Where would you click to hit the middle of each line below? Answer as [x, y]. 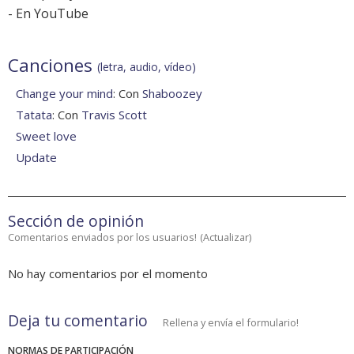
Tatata [34, 115]
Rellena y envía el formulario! [231, 323]
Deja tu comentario [78, 321]
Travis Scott [114, 115]
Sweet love [46, 136]
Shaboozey [172, 94]
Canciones [53, 66]
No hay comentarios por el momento [108, 274]
